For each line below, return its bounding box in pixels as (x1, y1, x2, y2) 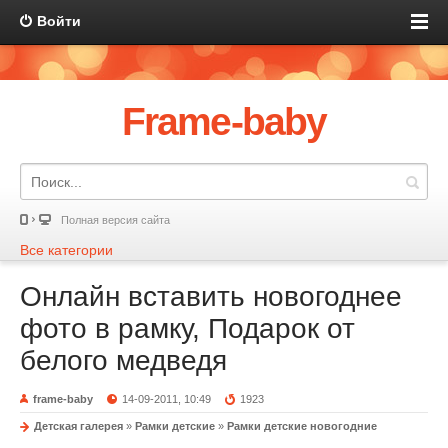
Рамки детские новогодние (227, 420, 377, 432)
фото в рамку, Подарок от (20, 313, 355, 344)
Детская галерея (34, 420, 123, 432)
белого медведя (20, 345, 227, 376)
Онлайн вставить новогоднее (20, 281, 402, 312)
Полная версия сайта (61, 214, 170, 226)
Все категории (20, 242, 113, 258)
